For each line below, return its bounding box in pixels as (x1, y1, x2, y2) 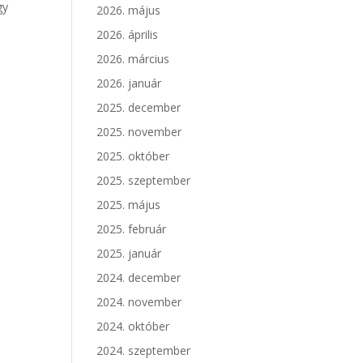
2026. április (96, 27, 159, 42)
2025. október (96, 148, 170, 164)
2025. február (96, 221, 167, 237)
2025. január (96, 246, 162, 261)
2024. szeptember (96, 343, 191, 358)
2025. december (96, 100, 181, 115)
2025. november (96, 124, 182, 139)
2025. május (96, 197, 161, 212)
